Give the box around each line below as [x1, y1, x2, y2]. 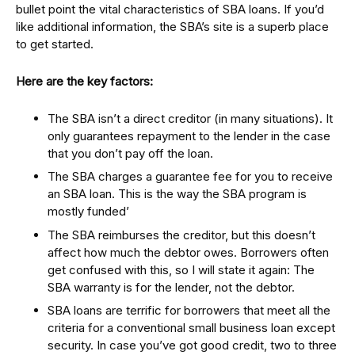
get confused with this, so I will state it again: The [48, 261, 315, 277]
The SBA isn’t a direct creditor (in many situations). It [48, 110, 333, 126]
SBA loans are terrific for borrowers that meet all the [48, 303, 330, 318]
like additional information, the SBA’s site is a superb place [16, 18, 329, 34]
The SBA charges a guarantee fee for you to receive [48, 169, 333, 184]
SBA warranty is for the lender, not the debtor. [48, 279, 295, 295]
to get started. [16, 36, 94, 52]
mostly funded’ [48, 204, 129, 219]
